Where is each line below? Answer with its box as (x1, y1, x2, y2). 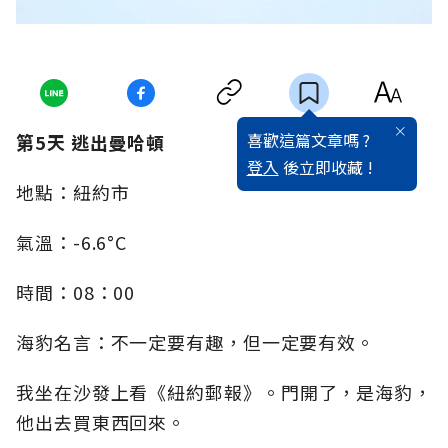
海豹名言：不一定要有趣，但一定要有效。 (16, 329, 376, 356)
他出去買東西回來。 (16, 409, 187, 436)
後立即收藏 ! (278, 155, 373, 180)
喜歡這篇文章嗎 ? (246, 128, 370, 153)
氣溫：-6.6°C (16, 229, 128, 256)
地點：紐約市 (16, 179, 130, 206)
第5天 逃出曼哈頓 (16, 129, 166, 156)
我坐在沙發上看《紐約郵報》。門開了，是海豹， (16, 379, 432, 406)
